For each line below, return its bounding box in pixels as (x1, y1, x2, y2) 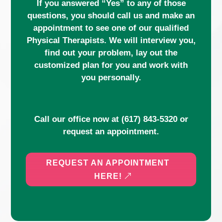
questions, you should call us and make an (27, 11, 195, 21)
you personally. (81, 73, 141, 83)
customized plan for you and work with (34, 60, 188, 70)
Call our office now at (34, 114, 121, 124)
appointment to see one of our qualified (33, 23, 189, 33)
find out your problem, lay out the (45, 48, 177, 58)
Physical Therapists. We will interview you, (26, 36, 196, 46)
